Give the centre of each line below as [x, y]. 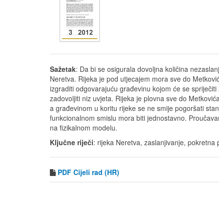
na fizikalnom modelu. [84, 128]
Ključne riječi [72, 142]
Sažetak [63, 69]
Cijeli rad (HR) [96, 172]
